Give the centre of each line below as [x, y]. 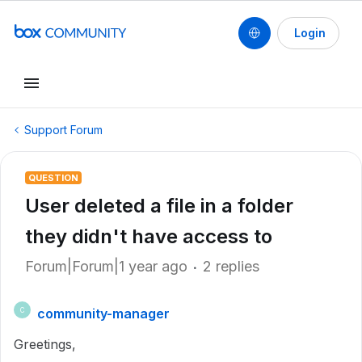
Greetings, [45, 344]
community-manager [103, 314]
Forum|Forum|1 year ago [106, 266]
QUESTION [53, 178]
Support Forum [63, 130]
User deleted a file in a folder [159, 206]
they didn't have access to [149, 236]
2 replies [231, 266]
